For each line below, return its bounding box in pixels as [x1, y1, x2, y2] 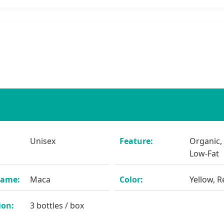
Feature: [119, 135, 153, 146]
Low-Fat [189, 147, 219, 159]
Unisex [29, 135, 55, 146]
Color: [119, 173, 143, 185]
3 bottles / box [29, 199, 84, 211]
